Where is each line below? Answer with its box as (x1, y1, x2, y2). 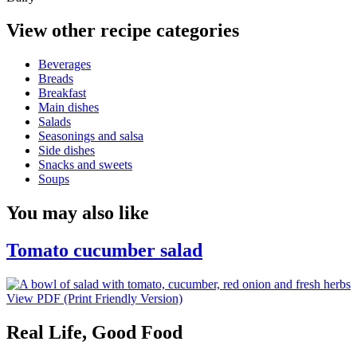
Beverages (38, 57, 91, 72)
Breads (38, 72, 73, 86)
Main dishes (38, 100, 99, 115)
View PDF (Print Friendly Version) (6, 292, 182, 306)
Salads (38, 115, 71, 129)
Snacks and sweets (38, 158, 132, 172)
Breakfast (38, 86, 86, 100)
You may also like (6, 202, 149, 224)
